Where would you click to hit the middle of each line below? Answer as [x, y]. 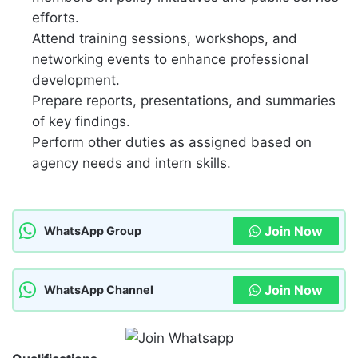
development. [76, 80]
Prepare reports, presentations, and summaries [184, 101]
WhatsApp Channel [99, 290]
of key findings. [81, 122]
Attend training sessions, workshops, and [165, 39]
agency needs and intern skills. [131, 163]
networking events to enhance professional [170, 60]
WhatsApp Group [93, 231]
